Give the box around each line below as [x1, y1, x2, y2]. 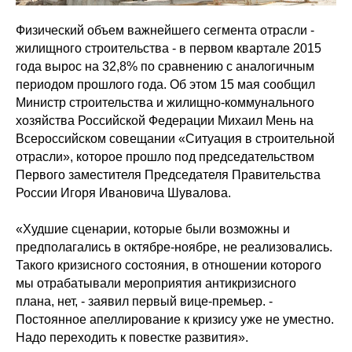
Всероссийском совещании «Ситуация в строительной [16, 132, 335, 145]
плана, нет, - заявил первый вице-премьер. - [16, 295, 273, 308]
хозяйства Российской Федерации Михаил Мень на [16, 114, 313, 127]
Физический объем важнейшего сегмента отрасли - [16, 24, 314, 37]
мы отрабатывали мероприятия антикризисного [16, 277, 296, 290]
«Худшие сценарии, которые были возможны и [16, 222, 290, 236]
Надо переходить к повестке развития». [16, 331, 248, 344]
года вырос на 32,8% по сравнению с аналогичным [16, 60, 314, 73]
